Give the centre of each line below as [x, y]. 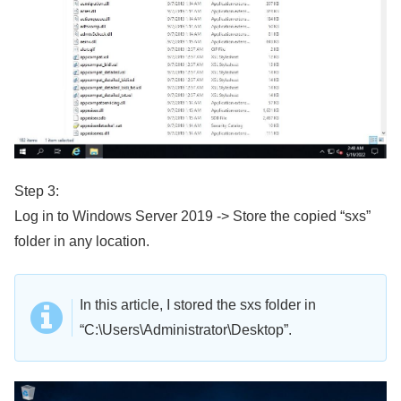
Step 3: [37, 191]
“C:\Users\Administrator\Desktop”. [186, 330]
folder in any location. [82, 241]
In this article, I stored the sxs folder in [198, 305]
